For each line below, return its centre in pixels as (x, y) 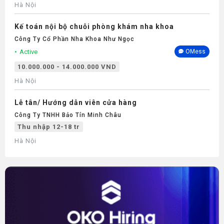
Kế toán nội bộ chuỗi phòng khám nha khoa (94, 26)
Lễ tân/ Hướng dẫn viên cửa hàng (76, 102)
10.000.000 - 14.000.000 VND (67, 67)
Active (28, 51)
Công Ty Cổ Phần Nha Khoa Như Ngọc (74, 39)
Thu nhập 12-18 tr (49, 127)
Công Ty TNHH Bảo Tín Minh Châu (68, 115)
